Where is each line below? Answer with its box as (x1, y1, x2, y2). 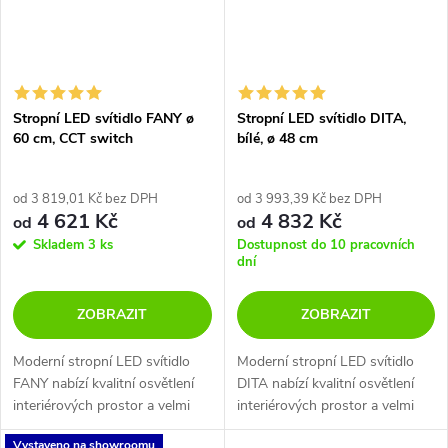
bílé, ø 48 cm (236, 128, 318, 148)
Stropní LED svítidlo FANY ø (13, 108, 194, 128)
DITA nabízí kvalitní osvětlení (236, 373, 414, 393)
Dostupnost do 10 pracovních (236, 235, 415, 254)
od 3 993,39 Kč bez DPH (236, 189, 382, 208)
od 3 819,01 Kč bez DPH (13, 189, 158, 208)
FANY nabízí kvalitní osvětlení (13, 373, 194, 393)
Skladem (33, 235, 88, 254)
